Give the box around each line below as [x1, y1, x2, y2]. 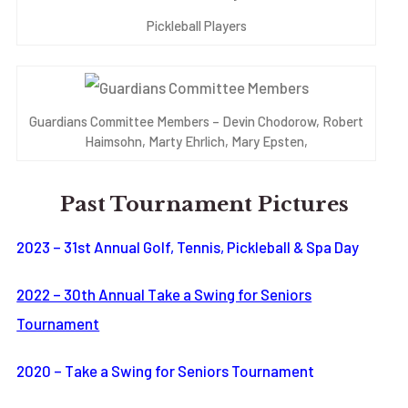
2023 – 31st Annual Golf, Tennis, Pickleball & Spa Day [16, 237, 360, 256]
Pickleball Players [146, 16, 247, 34]
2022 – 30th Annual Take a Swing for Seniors [16, 284, 312, 303]
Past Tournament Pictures [59, 190, 349, 217]
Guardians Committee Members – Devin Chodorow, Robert [29, 113, 364, 130]
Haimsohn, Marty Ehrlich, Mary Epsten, [85, 133, 309, 150]
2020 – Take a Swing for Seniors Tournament [16, 361, 315, 380]
